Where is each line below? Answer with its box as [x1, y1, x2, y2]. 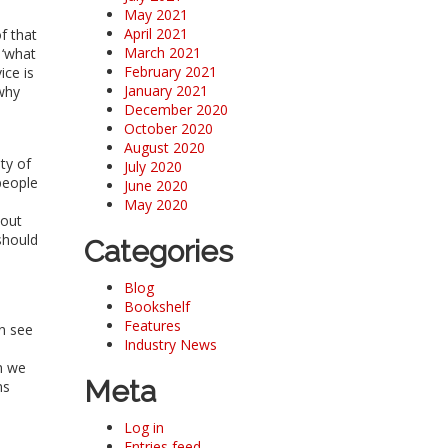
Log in [123, 418, 164, 437]
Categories [83, 234, 233, 269]
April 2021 [123, 24, 188, 43]
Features [123, 316, 181, 335]
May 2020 [123, 195, 188, 214]
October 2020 [123, 119, 213, 138]
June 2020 [123, 176, 188, 195]
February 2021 [123, 62, 217, 81]
